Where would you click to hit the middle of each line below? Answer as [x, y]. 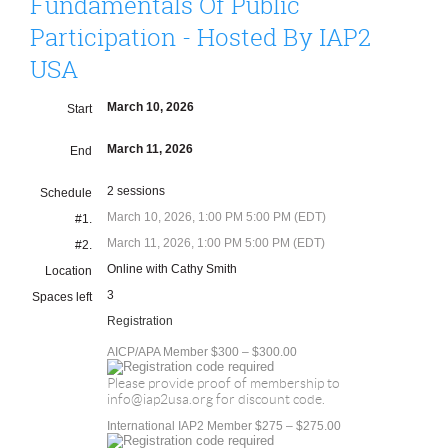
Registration [140, 320]
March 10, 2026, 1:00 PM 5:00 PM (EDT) [216, 216]
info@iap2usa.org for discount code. [216, 398]
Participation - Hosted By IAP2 [200, 36]
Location [68, 270]
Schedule [66, 192]
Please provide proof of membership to [223, 382]
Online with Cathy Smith [172, 268]
